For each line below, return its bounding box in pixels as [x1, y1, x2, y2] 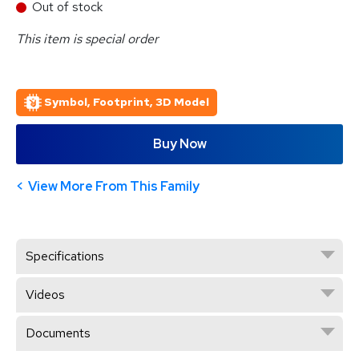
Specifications [26, 247, 104, 264]
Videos [26, 285, 65, 303]
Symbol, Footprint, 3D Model [44, 95, 209, 109]
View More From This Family [28, 177, 200, 195]
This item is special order [16, 30, 159, 47]
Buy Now [152, 135, 207, 153]
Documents [26, 324, 91, 341]
